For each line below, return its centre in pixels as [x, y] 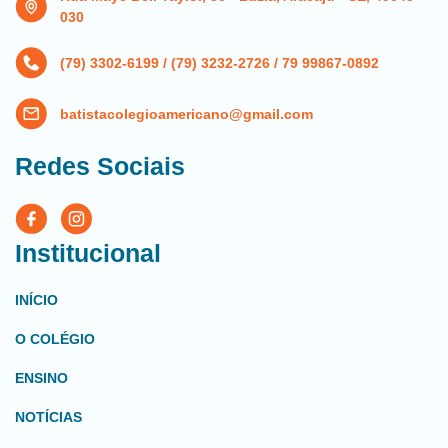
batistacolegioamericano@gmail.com [186, 113]
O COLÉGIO [55, 339]
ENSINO [41, 378]
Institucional [88, 253]
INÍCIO [36, 300]
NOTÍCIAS [48, 417]
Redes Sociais [100, 166]
